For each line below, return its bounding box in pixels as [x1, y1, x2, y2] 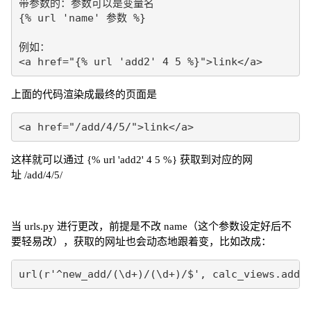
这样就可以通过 [11, 153, 87, 165]
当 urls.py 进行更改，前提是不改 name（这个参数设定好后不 [11, 221, 292, 232]
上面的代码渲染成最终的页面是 [11, 88, 157, 100]
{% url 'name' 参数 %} [18, 11, 146, 24]
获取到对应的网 [180, 153, 253, 165]
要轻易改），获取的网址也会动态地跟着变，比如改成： [11, 236, 271, 247]
